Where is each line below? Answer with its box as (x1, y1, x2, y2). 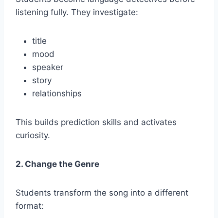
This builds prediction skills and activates (16, 117, 177, 127)
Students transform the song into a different (16, 187, 188, 198)
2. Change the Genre (16, 159, 99, 169)
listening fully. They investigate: (16, 7, 138, 17)
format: (16, 200, 44, 211)
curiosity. (16, 130, 50, 140)
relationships (32, 88, 82, 98)
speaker (32, 62, 63, 72)
